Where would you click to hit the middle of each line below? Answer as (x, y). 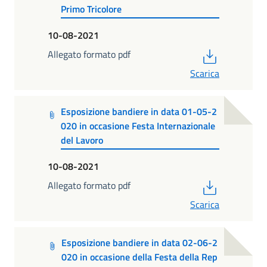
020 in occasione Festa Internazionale (138, 126)
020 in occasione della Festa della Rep (139, 257)
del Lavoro (82, 140)
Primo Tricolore (91, 9)
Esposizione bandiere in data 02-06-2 (139, 242)
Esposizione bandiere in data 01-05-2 (139, 112)
